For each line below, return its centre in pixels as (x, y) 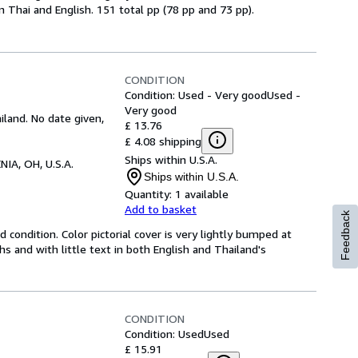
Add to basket (161, 209)
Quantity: (148, 194)
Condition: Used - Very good (196, 95)
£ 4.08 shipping (163, 141)
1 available (202, 194)
